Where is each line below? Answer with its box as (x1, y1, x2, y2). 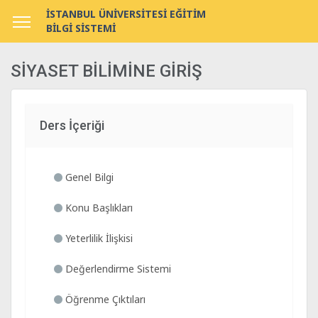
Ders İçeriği (40, 118, 104, 133)
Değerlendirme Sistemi (62, 262, 171, 275)
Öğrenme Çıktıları (62, 292, 146, 306)
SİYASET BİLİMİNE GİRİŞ (11, 61, 202, 81)
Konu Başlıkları (62, 201, 133, 214)
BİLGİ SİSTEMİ (46, 21, 116, 35)
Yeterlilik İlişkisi (62, 231, 133, 245)
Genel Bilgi (62, 170, 114, 184)
